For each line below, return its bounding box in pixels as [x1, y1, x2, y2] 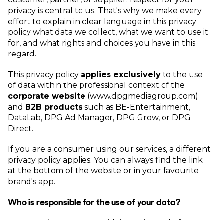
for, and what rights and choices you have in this [8, 38, 195, 48]
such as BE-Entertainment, [82, 102, 190, 111]
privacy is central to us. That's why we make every [8, 6, 202, 15]
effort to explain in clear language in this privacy [8, 17, 196, 26]
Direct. [8, 124, 33, 133]
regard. [8, 49, 36, 58]
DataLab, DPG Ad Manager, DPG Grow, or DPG [8, 113, 191, 122]
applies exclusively [81, 70, 161, 79]
